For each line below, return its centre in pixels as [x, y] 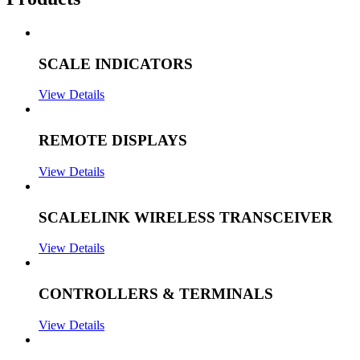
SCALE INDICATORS [116, 63]
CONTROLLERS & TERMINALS [156, 294]
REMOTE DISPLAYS [113, 141]
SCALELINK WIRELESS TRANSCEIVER [186, 217]
